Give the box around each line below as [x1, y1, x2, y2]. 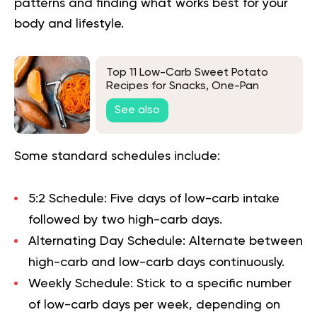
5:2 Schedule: [28, 192, 107, 205]
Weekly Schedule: [28, 277, 137, 290]
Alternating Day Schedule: [28, 234, 185, 248]
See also [115, 105, 160, 117]
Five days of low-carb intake [107, 192, 279, 205]
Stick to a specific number [137, 277, 292, 290]
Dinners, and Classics [106, 94, 217, 106]
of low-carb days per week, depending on [28, 298, 280, 311]
